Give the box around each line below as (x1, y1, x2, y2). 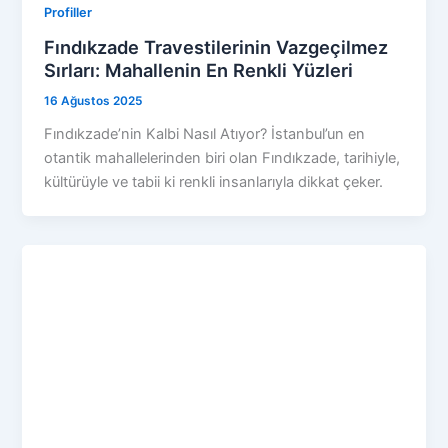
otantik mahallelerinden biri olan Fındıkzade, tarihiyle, (44, 148, 401, 167)
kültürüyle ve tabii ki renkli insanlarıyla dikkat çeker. (44, 172, 384, 191)
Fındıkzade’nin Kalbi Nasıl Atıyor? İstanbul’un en (44, 124, 366, 143)
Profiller (44, 5, 93, 21)
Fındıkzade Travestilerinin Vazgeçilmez (44, 35, 389, 58)
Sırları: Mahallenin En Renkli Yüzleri (44, 58, 354, 81)
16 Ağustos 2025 (44, 93, 143, 108)
